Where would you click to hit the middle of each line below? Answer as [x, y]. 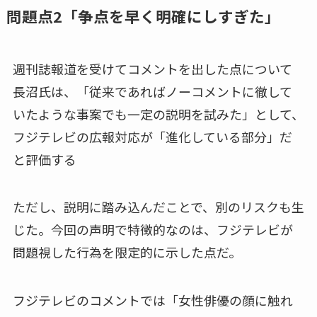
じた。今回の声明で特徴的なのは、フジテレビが [152, 230]
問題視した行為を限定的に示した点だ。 [127, 252]
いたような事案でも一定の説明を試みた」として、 [158, 114]
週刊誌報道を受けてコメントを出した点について [152, 68]
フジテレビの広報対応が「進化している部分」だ [152, 136]
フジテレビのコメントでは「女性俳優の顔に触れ [152, 300]
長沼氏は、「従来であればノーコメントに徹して [152, 91]
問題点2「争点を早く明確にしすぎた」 [143, 16]
